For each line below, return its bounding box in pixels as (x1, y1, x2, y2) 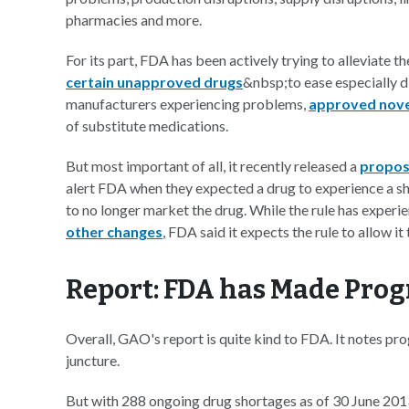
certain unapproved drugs (66, 73, 243, 90)
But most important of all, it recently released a (66, 157, 360, 174)
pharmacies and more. (66, 11, 202, 28)
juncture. (66, 351, 120, 369)
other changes (66, 223, 163, 240)
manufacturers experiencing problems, (66, 95, 309, 112)
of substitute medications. (66, 117, 228, 134)
